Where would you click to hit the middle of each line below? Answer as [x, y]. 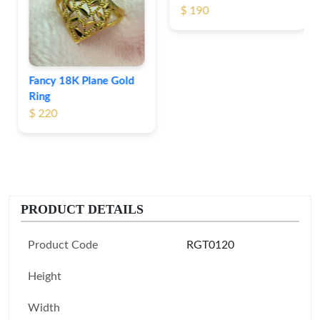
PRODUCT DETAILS [82, 210]
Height [45, 277]
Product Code [63, 245]
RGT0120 [210, 245]
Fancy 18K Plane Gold [80, 81]
